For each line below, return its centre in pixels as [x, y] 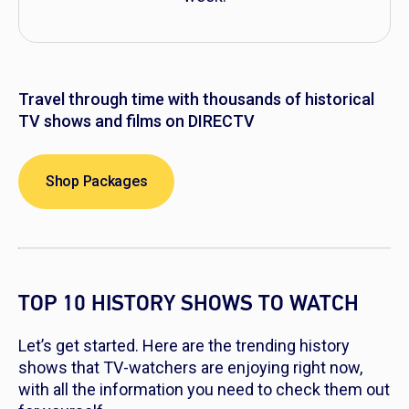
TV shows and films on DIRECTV [136, 121]
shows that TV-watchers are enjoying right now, [190, 368]
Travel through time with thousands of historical [196, 100]
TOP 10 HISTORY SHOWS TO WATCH [189, 304]
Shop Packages [97, 182]
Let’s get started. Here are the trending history [184, 346]
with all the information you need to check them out [204, 390]
